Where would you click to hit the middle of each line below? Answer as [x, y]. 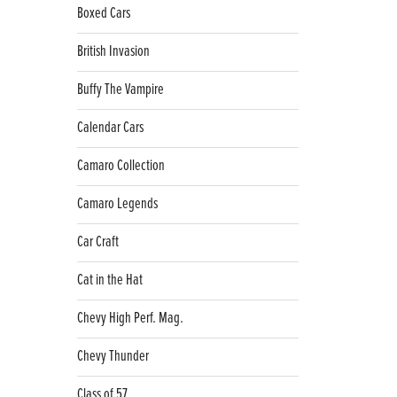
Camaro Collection [121, 167]
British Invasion [113, 52]
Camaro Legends [117, 205]
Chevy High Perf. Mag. [130, 319]
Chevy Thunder [113, 357]
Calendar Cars [110, 128]
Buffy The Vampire [121, 90]
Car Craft [98, 243]
